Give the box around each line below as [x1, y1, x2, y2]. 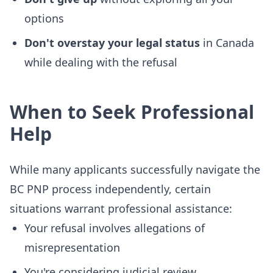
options [24, 11, 64, 26]
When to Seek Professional [10, 99, 254, 124]
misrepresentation [24, 240, 120, 255]
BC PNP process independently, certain [10, 182, 211, 196]
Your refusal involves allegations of [24, 221, 205, 235]
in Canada [200, 35, 254, 50]
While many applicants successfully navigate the [10, 162, 260, 177]
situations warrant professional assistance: [10, 201, 232, 216]
